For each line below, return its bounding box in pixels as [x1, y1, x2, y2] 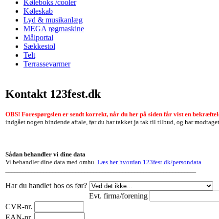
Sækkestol [23, 42, 55, 50]
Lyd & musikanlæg [23, 16, 83, 24]
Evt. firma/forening [89, 191, 148, 200]
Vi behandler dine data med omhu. [5, 158, 97, 166]
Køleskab [23, 7, 53, 15]
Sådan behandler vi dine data [5, 150, 86, 158]
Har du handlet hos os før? [5, 181, 87, 190]
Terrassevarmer [23, 60, 70, 68]
